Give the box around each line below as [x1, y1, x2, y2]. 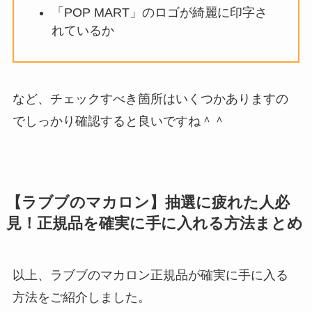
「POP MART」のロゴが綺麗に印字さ [51, 5, 267, 19]
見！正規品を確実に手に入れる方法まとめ [6, 214, 303, 232]
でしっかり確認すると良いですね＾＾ [12, 114, 226, 128]
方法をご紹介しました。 [12, 290, 150, 304]
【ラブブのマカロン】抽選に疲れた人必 [6, 194, 290, 211]
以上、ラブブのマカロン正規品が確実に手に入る [12, 267, 288, 282]
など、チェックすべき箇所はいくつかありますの [12, 91, 288, 106]
